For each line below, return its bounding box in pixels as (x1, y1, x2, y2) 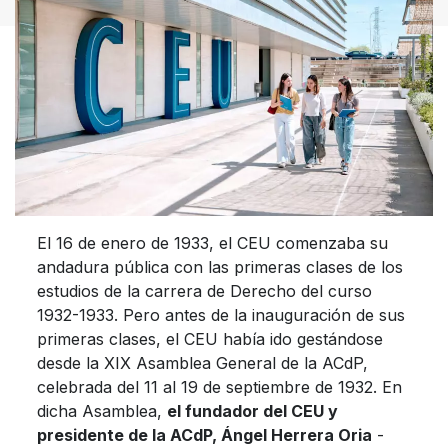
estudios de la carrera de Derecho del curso (36, 280, 372, 301)
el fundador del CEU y (166, 400, 338, 421)
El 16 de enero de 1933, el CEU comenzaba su (36, 232, 388, 253)
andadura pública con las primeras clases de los (36, 256, 403, 277)
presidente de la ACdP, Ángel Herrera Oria (36, 424, 372, 445)
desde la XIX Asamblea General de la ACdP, (36, 352, 368, 373)
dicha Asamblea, (36, 400, 167, 421)
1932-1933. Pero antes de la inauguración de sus (36, 304, 405, 325)
